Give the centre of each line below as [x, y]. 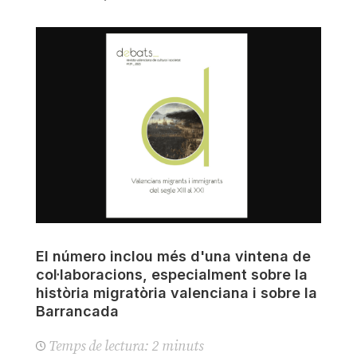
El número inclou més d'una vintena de [173, 256]
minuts [182, 346]
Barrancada [77, 311]
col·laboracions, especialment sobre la [171, 274]
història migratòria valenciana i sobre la [176, 292]
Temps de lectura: [98, 346]
